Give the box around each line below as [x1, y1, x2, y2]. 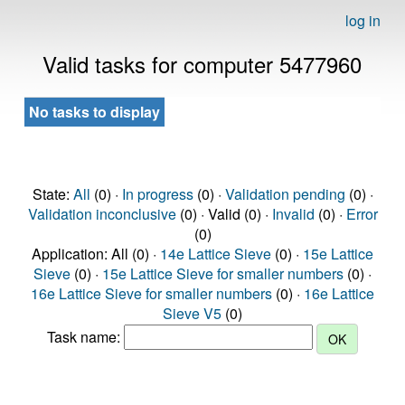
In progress [121, 184, 193, 204]
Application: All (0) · [32, 243, 160, 264]
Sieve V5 [163, 303, 221, 324]
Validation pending [224, 184, 345, 204]
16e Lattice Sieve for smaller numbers [31, 283, 272, 304]
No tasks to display [29, 101, 160, 122]
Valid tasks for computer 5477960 [42, 48, 362, 80]
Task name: [47, 326, 124, 348]
